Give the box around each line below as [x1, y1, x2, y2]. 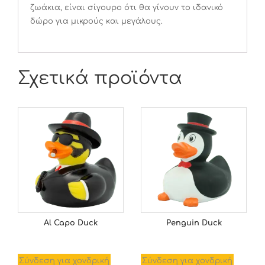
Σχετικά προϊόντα [18, 69, 182, 88]
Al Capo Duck [44, 219, 98, 227]
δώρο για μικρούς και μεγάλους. [30, 17, 163, 25]
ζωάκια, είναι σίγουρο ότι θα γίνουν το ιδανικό [30, 4, 223, 12]
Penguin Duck [166, 219, 222, 227]
